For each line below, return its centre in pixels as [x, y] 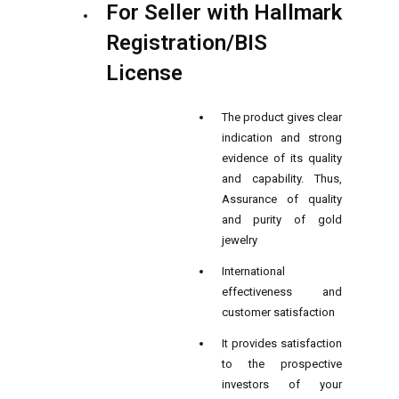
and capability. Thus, [281, 178]
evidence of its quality [281, 158]
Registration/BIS [186, 42]
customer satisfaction [278, 312]
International [253, 271]
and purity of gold [281, 219]
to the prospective [281, 363]
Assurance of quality [281, 199]
